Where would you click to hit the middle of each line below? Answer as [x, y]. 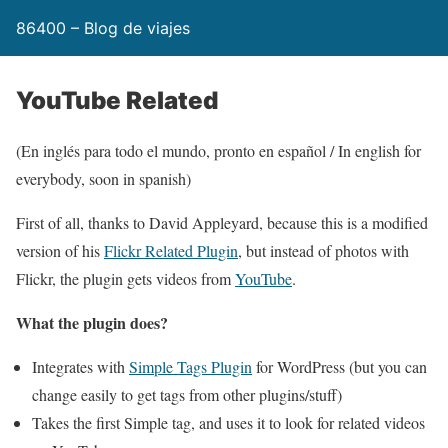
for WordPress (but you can [339, 366]
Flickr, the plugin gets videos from [125, 278]
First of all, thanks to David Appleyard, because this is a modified [222, 222]
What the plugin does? [92, 322]
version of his [60, 250]
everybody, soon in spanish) [103, 178]
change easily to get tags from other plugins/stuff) [187, 394]
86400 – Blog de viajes [103, 28]
